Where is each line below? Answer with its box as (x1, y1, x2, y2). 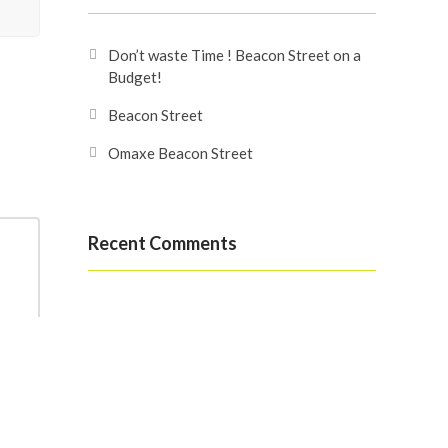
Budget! (108, 68, 162, 86)
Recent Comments (88, 232, 237, 254)
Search (88, 336, 144, 358)
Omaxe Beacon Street (108, 144, 253, 162)
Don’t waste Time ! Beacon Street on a (108, 46, 361, 64)
